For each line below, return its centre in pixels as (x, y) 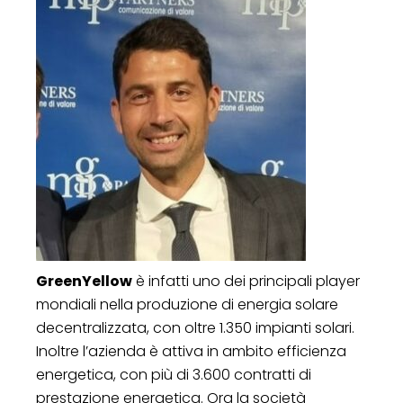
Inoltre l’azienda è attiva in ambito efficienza (191, 351)
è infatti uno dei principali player (246, 281)
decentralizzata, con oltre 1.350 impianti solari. (195, 327)
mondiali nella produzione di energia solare (187, 304)
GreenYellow (84, 281)
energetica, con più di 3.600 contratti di (174, 374)
